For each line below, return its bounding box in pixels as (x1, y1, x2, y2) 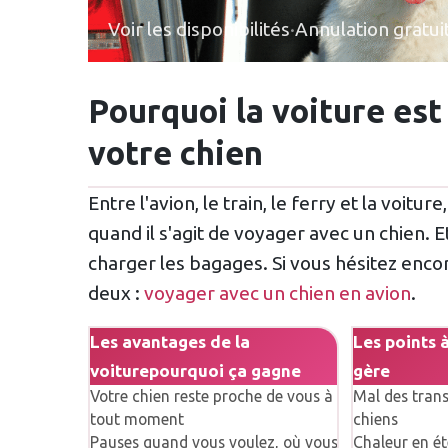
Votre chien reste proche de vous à (89, 387, 333, 406)
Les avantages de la (89, 332, 250, 352)
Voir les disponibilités (108, 17, 290, 40)
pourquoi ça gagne (148, 361, 301, 381)
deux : (88, 281, 144, 304)
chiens (352, 410, 398, 429)
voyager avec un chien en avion (144, 281, 411, 304)
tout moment (89, 410, 184, 429)
